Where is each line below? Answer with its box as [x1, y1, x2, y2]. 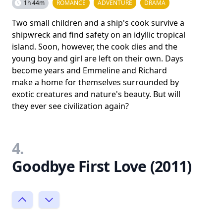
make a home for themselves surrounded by [12, 77, 179, 88]
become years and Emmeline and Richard [12, 65, 167, 76]
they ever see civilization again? [12, 101, 129, 111]
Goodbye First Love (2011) [12, 156, 192, 176]
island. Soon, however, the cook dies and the [12, 41, 177, 52]
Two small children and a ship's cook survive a [12, 17, 184, 28]
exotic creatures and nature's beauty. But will [12, 89, 180, 100]
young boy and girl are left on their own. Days [12, 53, 183, 64]
